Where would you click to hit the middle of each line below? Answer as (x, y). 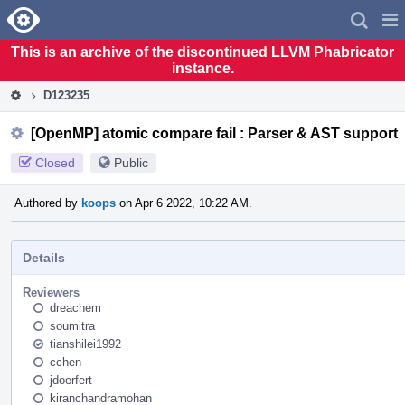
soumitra (72, 325)
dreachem (75, 307)
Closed (55, 162)
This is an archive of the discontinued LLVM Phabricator (202, 52)
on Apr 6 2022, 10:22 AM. (184, 202)
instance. (202, 68)
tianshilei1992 (85, 344)
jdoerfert (71, 380)
